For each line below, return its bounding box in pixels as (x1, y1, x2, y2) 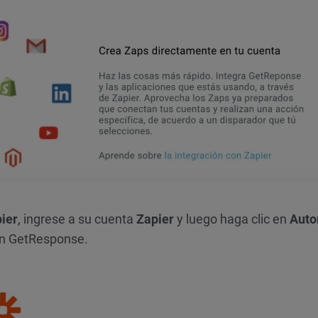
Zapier (136, 212, 174, 227)
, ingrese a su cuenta (18, 212, 136, 227)
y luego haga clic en (174, 212, 290, 227)
